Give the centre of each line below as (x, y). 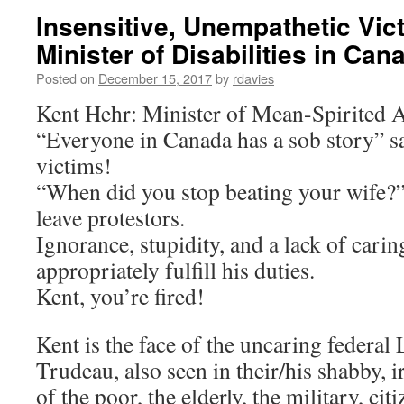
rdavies (253, 78)
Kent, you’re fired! (120, 296)
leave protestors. (110, 217)
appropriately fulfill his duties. (175, 270)
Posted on (65, 78)
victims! (74, 165)
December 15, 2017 (155, 78)
